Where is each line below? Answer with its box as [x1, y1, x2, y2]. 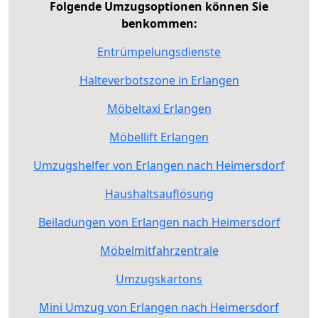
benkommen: [121, 15, 197, 31]
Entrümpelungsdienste [97, 43, 221, 60]
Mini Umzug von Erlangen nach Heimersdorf [39, 299, 279, 315]
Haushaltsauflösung [104, 185, 214, 202]
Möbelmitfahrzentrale [99, 242, 219, 258]
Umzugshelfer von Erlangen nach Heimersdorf [33, 157, 285, 173]
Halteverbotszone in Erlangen [79, 72, 239, 88]
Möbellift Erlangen [109, 128, 209, 145]
